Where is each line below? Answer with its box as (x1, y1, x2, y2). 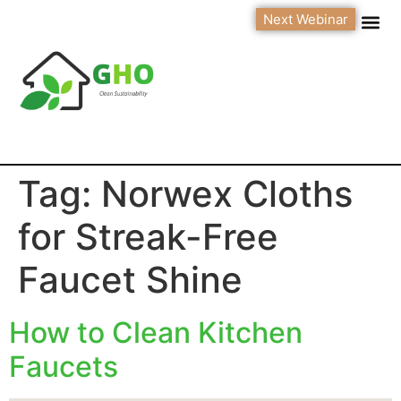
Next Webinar (263, 10, 349, 28)
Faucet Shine (18, 257, 243, 302)
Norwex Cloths (101, 171, 353, 216)
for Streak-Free (18, 214, 278, 259)
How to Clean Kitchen (9, 314, 303, 350)
